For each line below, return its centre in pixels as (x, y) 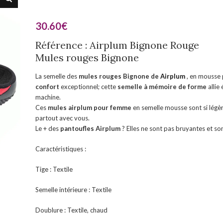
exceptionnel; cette (88, 87)
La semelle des (56, 76)
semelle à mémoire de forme (162, 87)
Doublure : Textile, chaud (71, 210)
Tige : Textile (54, 169)
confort (47, 87)
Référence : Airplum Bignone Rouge (117, 45)
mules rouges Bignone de (118, 76)
